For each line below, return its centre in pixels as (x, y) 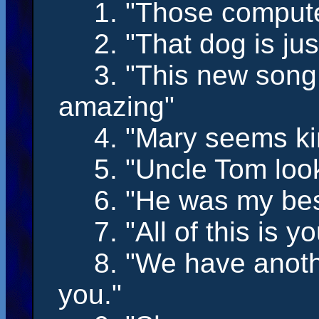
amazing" (116, 106)
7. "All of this (176, 232)
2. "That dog (174, 44)
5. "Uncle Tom (184, 169)
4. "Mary (150, 138)
